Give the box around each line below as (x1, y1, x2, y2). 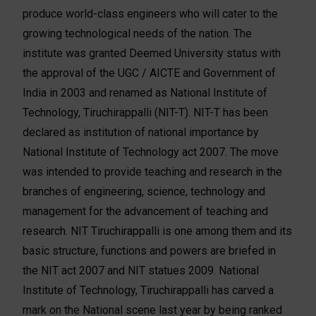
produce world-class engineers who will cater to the (23, 6, 279, 20)
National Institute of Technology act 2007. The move (23, 145, 279, 159)
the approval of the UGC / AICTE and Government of (23, 66, 276, 80)
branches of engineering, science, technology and (23, 184, 266, 198)
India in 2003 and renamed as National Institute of (23, 85, 268, 99)
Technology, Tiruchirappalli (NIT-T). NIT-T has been (23, 105, 269, 119)
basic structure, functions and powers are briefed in (23, 243, 276, 257)
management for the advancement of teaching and (23, 204, 269, 218)
